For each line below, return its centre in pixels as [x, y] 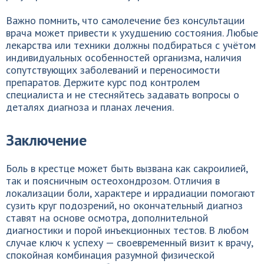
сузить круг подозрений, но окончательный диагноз [124, 205]
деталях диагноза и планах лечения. [90, 107]
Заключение [46, 140]
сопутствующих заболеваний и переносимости [113, 70]
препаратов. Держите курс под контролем [103, 82]
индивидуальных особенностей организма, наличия [124, 57]
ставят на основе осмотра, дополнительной [107, 218]
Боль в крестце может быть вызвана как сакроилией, [127, 168]
